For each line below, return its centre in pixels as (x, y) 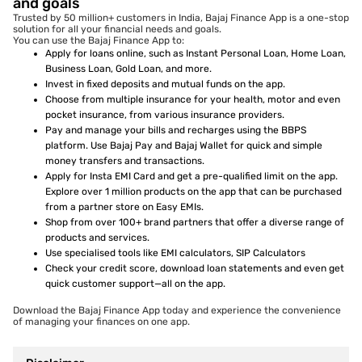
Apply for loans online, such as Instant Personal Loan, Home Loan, (196, 54)
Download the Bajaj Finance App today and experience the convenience (177, 311)
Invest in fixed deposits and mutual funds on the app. (165, 84)
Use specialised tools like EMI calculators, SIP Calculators (175, 253)
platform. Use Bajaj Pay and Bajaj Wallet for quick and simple (184, 146)
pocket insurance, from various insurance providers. (165, 115)
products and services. (97, 238)
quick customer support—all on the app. (135, 284)
